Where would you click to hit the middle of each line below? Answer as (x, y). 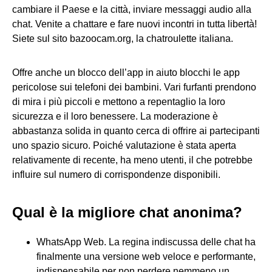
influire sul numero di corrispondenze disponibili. (116, 174)
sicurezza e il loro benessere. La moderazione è (115, 116)
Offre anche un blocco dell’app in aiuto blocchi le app (126, 72)
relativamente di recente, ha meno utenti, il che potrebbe (132, 160)
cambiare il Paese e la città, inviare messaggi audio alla (132, 9)
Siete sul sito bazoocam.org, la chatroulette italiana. (123, 38)
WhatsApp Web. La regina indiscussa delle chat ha (146, 242)
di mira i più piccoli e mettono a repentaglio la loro (119, 101)
